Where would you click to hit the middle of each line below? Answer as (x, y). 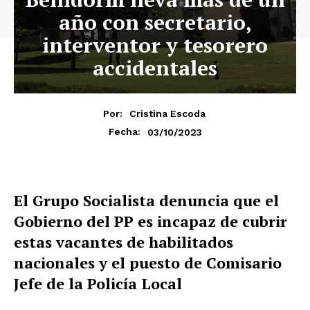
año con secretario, (155, 22)
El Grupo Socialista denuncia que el (146, 201)
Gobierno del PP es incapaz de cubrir (151, 221)
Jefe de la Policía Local (98, 284)
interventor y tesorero (155, 45)
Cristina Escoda (167, 114)
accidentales (155, 67)
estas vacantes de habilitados (124, 242)
